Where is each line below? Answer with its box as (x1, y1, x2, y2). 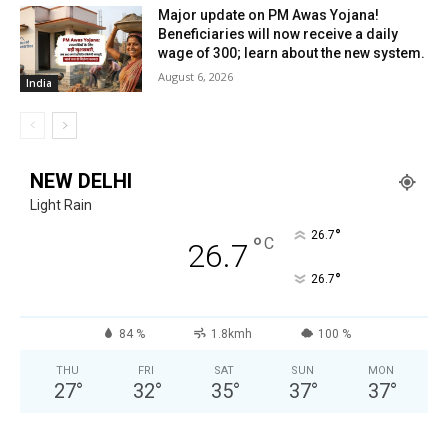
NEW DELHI (30, 168, 132, 193)
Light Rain (30, 196, 92, 213)
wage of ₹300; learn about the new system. (158, 45, 426, 62)
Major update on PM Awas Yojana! (158, 7, 380, 24)
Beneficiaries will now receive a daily (158, 26, 399, 43)
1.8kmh (210, 326, 252, 341)
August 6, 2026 (158, 69, 234, 85)
